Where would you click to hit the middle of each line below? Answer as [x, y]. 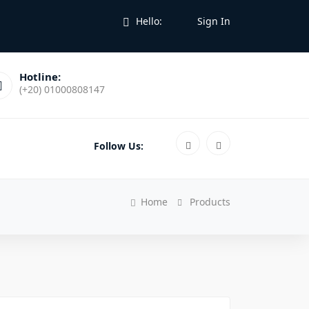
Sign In [214, 21]
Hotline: [40, 76]
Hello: [148, 21]
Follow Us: [119, 146]
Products [210, 202]
